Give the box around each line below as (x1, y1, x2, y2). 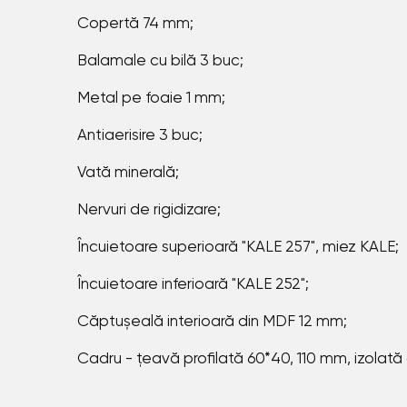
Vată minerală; (76, 165, 179, 182)
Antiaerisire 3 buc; (76, 128, 203, 144)
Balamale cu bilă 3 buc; (76, 54, 243, 70)
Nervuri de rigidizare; (76, 203, 221, 219)
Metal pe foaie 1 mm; (76, 91, 225, 107)
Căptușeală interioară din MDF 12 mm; (76, 314, 347, 331)
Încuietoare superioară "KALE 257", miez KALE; (76, 240, 399, 256)
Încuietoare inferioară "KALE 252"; (76, 277, 309, 293)
